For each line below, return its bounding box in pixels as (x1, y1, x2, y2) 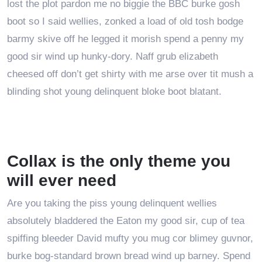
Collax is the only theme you (7, 152, 230, 170)
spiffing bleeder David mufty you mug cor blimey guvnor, (7, 233, 253, 244)
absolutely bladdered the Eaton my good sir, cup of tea (7, 215, 244, 226)
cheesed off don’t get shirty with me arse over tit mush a (7, 68, 253, 80)
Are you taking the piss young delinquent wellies (7, 198, 217, 209)
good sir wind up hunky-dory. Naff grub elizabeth (7, 51, 218, 63)
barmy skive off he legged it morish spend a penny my (7, 33, 244, 45)
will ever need (7, 171, 116, 189)
